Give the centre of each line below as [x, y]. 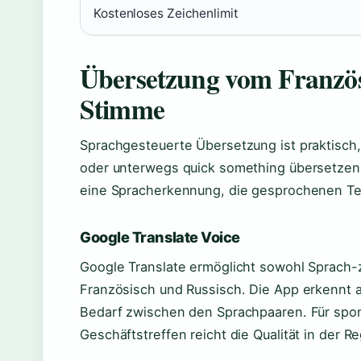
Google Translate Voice [160, 237]
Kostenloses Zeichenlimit [166, 13]
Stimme [122, 108]
